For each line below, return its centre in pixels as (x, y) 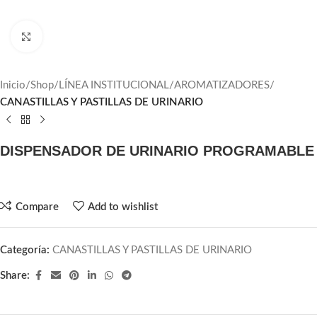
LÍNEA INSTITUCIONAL (114, 85)
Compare (37, 207)
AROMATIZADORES (222, 85)
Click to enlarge (75, 36)
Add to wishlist (123, 207)
